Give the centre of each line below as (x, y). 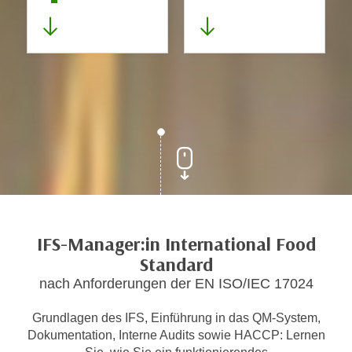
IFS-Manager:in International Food (176, 244)
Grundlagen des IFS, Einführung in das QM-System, (176, 318)
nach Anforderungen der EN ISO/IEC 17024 (176, 284)
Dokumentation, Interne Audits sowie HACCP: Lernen (176, 335)
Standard (176, 265)
